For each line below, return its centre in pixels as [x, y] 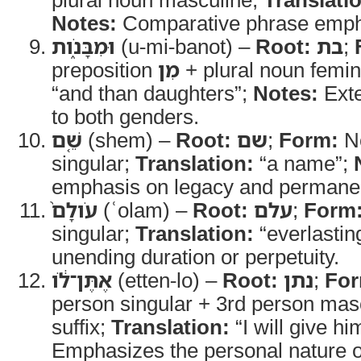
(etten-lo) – [167, 280]
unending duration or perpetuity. [195, 256]
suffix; [81, 326]
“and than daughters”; [152, 93]
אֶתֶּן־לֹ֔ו [82, 280]
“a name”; [304, 163]
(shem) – [129, 139]
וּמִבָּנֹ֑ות [83, 46]
